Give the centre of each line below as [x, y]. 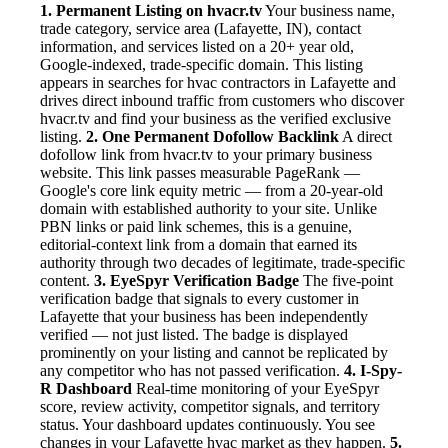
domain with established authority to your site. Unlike [208, 209]
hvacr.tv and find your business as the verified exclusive [215, 119]
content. [67, 281]
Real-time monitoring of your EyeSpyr [255, 389]
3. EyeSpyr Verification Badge [196, 281]
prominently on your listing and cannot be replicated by [214, 353]
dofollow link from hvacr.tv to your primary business [206, 155]
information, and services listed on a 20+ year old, [197, 47]
